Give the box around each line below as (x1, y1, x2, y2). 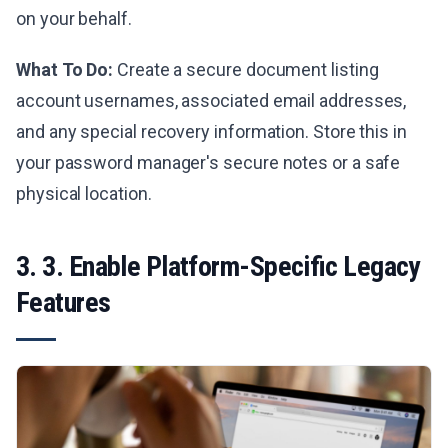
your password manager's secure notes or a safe (16, 151, 401, 173)
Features (16, 285, 111, 319)
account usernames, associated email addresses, (16, 89, 407, 111)
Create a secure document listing (113, 58, 379, 80)
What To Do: (16, 58, 114, 80)
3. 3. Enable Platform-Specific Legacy (16, 249, 420, 283)
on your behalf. (16, 7, 132, 29)
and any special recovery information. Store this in (16, 120, 407, 142)
